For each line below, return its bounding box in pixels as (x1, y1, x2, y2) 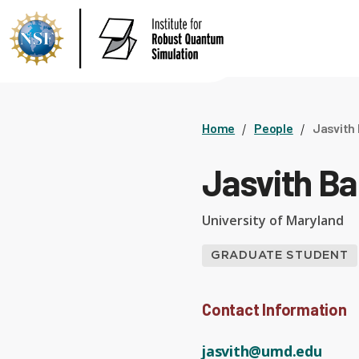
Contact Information (202, 300, 347, 319)
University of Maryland (202, 212, 344, 229)
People (254, 120, 293, 135)
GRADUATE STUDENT (211, 250, 349, 260)
